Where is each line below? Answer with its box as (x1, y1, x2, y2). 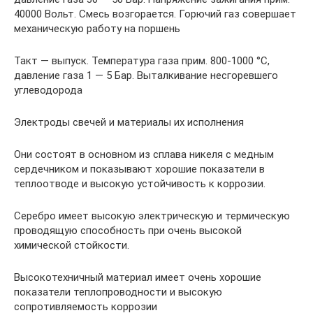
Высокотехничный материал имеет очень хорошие (14, 271, 261, 284)
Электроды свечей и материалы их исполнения (14, 116, 244, 129)
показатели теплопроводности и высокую (14, 286, 222, 299)
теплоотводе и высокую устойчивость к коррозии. (14, 177, 265, 191)
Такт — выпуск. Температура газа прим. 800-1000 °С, (14, 54, 270, 68)
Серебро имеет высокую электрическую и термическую (14, 210, 290, 223)
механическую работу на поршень (14, 22, 180, 36)
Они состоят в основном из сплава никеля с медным (14, 148, 274, 161)
